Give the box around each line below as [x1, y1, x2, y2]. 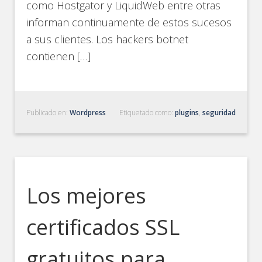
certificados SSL [26, 213, 180, 242]
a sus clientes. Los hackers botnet [26, 32, 189, 46]
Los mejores [26, 181, 147, 210]
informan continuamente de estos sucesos [26, 15, 232, 29]
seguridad [202, 108, 236, 118]
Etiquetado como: [119, 108, 175, 118]
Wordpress [70, 108, 106, 118]
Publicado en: [26, 108, 70, 118]
